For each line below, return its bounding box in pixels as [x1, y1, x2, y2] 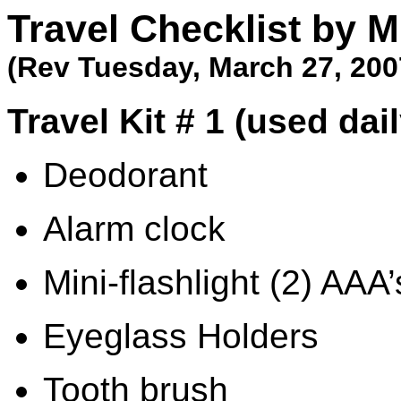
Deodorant [43, 155, 208, 194]
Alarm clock [43, 209, 226, 248]
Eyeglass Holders [43, 316, 319, 355]
